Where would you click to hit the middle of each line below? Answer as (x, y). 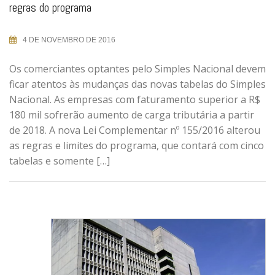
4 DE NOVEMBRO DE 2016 (69, 40)
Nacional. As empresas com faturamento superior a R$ (135, 100)
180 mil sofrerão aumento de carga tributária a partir (132, 115)
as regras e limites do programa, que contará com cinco (137, 146)
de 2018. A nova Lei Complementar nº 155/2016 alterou (135, 130)
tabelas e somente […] (60, 161)
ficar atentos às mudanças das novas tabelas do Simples (137, 84)
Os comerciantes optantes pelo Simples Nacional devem (137, 69)
